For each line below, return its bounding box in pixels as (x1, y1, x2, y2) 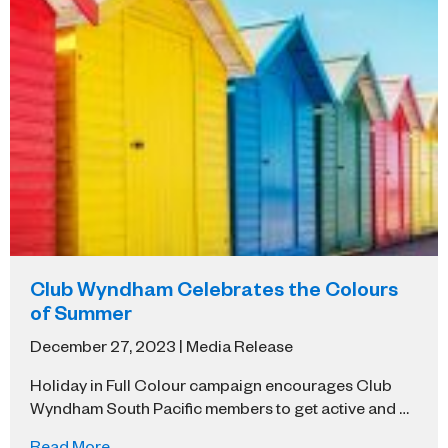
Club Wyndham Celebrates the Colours (30, 274, 398, 301)
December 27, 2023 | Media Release (30, 334, 293, 355)
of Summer (30, 298, 132, 325)
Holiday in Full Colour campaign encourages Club (30, 373, 392, 394)
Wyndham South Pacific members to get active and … (30, 396, 409, 417)
